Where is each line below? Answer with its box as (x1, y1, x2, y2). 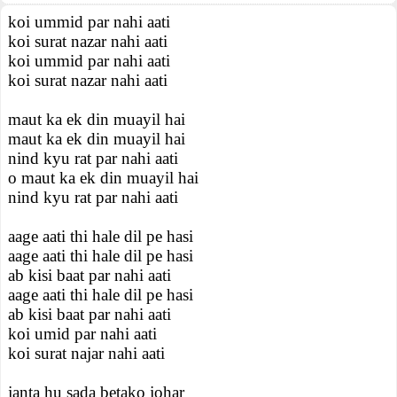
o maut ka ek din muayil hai (8, 168, 198, 187)
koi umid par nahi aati (8, 324, 157, 343)
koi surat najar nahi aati (8, 344, 165, 362)
